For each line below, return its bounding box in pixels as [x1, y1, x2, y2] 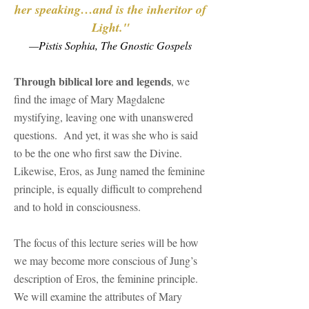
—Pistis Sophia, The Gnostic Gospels [29, 38, 192, 52]
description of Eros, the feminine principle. [14, 271, 198, 286]
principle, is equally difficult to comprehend [14, 181, 202, 196]
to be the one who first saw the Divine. [14, 146, 182, 160]
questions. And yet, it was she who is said [14, 128, 198, 142]
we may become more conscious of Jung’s [14, 253, 197, 268]
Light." [91, 19, 130, 36]
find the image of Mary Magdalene [14, 92, 165, 106]
